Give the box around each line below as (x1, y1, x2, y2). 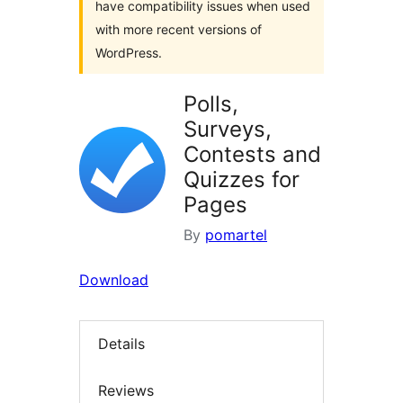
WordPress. (95, 45, 162, 60)
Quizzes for (184, 166, 300, 193)
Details (98, 335, 145, 354)
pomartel (205, 226, 267, 244)
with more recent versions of (95, 22, 262, 37)
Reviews (98, 381, 154, 399)
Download (79, 271, 148, 289)
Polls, (184, 91, 238, 117)
